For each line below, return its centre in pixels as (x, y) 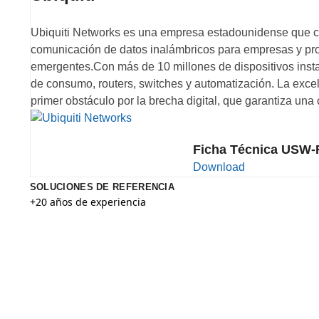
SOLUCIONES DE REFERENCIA (102, 187)
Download (219, 167)
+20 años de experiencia (88, 202)
